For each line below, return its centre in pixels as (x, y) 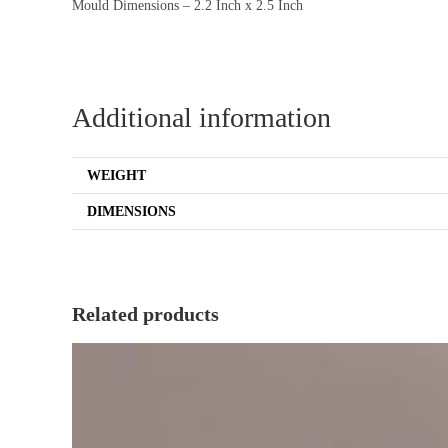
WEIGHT (116, 176)
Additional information (201, 118)
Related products (145, 314)
